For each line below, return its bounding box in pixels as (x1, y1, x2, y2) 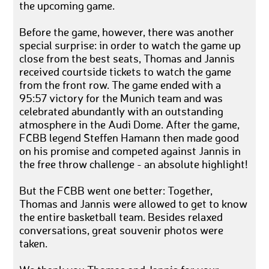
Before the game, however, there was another (19, 28, 235, 39)
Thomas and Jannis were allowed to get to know (19, 199, 248, 211)
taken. (19, 239, 48, 250)
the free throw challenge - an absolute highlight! (19, 160, 249, 171)
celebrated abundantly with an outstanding (19, 107, 224, 118)
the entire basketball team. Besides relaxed (19, 213, 223, 224)
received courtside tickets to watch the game (19, 67, 232, 79)
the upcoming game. (19, 1, 115, 13)
